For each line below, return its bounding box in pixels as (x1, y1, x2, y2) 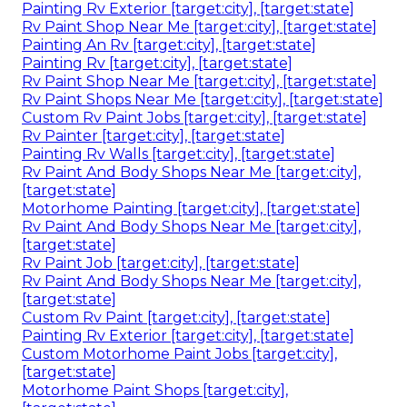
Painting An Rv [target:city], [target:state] (22, 35, 316, 54)
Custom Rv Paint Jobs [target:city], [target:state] (22, 108, 367, 126)
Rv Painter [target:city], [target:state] (22, 126, 285, 144)
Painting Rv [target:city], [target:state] (22, 54, 293, 72)
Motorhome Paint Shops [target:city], (22, 381, 288, 399)
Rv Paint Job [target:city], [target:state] (22, 253, 300, 272)
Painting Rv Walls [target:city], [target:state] (22, 144, 335, 163)
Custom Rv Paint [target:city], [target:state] (22, 308, 331, 326)
